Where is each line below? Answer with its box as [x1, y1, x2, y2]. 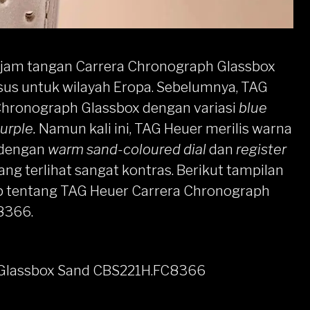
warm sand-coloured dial [48, 141, 209, 158]
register [236, 141, 286, 158]
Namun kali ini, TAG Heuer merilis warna [36, 120, 292, 137]
